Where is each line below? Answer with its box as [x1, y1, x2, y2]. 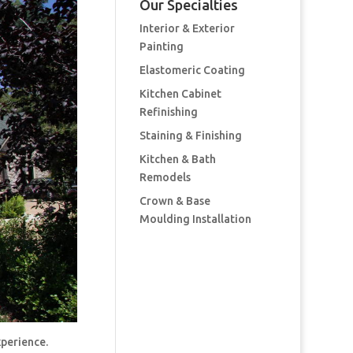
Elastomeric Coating [139, 64, 245, 76]
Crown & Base [139, 195, 210, 207]
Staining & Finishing [139, 129, 242, 142]
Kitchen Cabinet [139, 87, 221, 100]
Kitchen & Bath [139, 153, 216, 165]
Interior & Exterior [139, 22, 235, 35]
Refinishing [139, 106, 198, 118]
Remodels [139, 171, 191, 184]
